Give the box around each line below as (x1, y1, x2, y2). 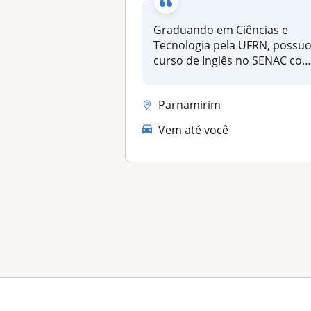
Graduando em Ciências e (153, 22, 289, 37)
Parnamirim (158, 96, 221, 112)
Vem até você (158, 121, 229, 137)
